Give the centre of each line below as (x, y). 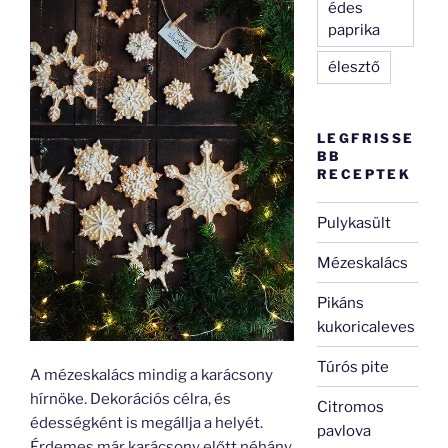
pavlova (344, 430)
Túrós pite (353, 366)
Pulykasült (354, 222)
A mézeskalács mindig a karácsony (151, 375)
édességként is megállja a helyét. (146, 423)
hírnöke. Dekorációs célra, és (130, 399)
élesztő (354, 66)
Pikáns (341, 302)
